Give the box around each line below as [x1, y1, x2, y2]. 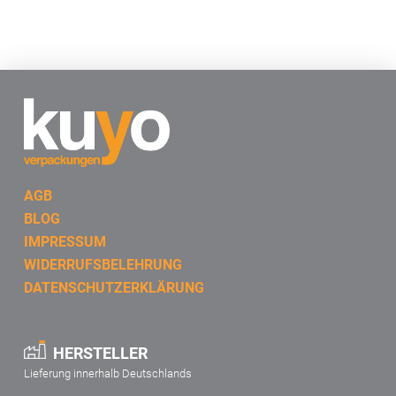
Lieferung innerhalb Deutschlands [23, 367, 192, 381]
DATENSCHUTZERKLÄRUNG [23, 279, 204, 297]
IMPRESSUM [23, 233, 106, 251]
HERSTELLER [52, 345, 148, 363]
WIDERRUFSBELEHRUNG [23, 256, 182, 274]
